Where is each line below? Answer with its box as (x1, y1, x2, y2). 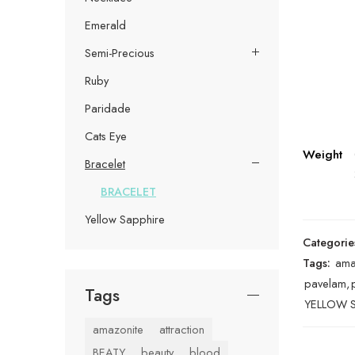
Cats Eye (85, 127, 127, 144)
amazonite (93, 320, 143, 338)
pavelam (304, 274, 346, 292)
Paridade (85, 99, 131, 116)
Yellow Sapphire (85, 210, 165, 227)
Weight (303, 144, 342, 163)
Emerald (85, 16, 126, 33)
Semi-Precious (85, 44, 155, 61)
